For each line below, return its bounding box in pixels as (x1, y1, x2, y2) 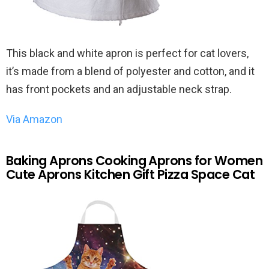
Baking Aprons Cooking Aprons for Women (6, 151, 263, 169)
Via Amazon (6, 112, 62, 125)
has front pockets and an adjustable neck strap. (6, 82, 232, 95)
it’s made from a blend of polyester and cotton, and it (6, 64, 255, 77)
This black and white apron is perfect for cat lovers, (6, 46, 249, 59)
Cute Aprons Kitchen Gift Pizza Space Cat (6, 165, 255, 183)
